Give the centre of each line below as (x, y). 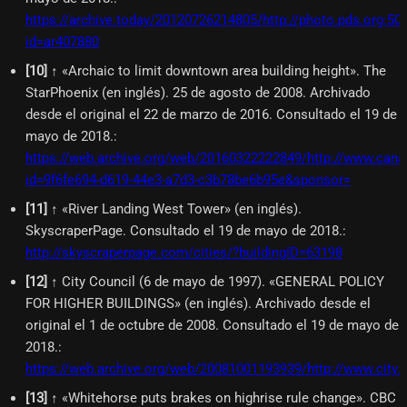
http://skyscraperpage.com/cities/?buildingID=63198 (184, 252)
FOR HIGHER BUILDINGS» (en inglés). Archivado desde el (198, 303)
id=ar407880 (62, 41)
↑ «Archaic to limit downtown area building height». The (218, 70)
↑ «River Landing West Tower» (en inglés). (176, 208)
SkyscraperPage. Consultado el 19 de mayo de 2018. (184, 230)
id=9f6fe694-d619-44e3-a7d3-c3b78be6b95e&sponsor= (188, 179)
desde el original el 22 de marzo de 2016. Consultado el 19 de (211, 114)
